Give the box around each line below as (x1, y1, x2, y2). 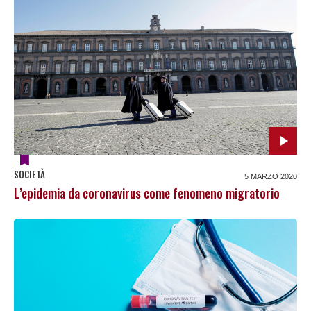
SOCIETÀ (14, 167, 45, 182)
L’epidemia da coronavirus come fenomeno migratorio (14, 184, 280, 203)
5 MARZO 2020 (244, 172, 297, 181)
